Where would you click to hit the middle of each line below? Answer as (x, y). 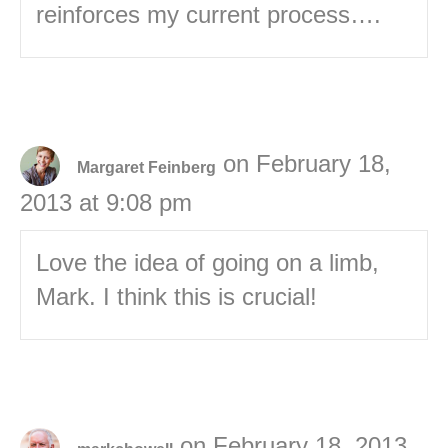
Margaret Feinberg (146, 167)
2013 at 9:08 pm (106, 203)
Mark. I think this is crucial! (176, 297)
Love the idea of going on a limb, (207, 263)
